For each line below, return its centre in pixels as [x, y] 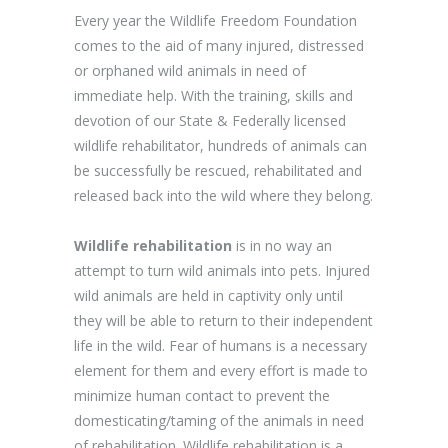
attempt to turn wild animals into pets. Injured [222, 270]
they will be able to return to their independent [223, 320]
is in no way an [282, 245]
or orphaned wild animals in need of [190, 70]
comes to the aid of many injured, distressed [219, 45]
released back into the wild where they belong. [223, 195]
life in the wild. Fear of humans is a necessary [220, 345]
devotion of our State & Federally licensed [210, 120]
